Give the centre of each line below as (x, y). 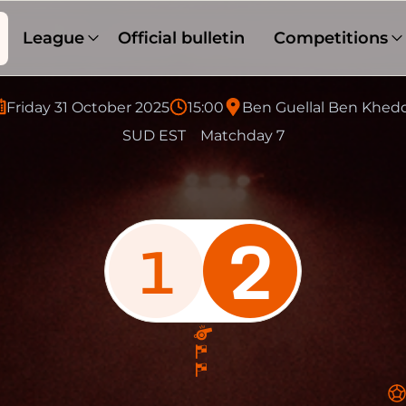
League (53, 38)
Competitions (331, 38)
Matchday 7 (242, 135)
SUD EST (154, 135)
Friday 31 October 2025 (87, 107)
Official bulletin (182, 38)
